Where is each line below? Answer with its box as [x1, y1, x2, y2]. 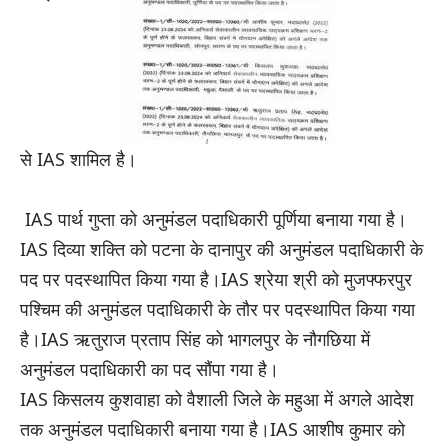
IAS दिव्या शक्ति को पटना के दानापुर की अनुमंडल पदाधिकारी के [20, 237, 423, 262]
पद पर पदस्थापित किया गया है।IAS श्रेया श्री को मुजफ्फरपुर [20, 267, 412, 292]
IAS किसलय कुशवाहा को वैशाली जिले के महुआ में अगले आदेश [20, 387, 414, 412]
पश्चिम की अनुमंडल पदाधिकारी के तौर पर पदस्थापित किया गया [20, 297, 415, 322]
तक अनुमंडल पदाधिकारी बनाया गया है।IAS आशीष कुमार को [20, 417, 405, 442]
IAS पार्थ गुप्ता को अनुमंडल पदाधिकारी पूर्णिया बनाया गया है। [20, 207, 407, 232]
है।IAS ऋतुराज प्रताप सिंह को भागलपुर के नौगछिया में [20, 327, 370, 352]
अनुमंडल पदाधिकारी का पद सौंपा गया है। [20, 357, 279, 382]
